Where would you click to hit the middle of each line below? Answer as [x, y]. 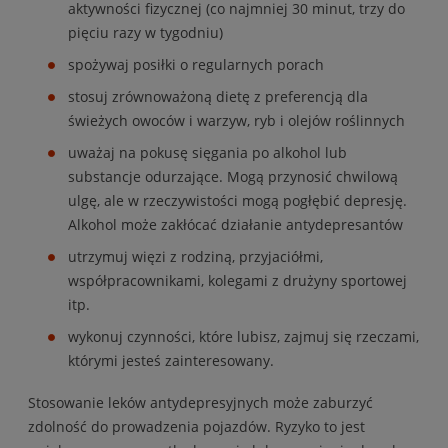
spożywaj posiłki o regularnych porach [196, 65]
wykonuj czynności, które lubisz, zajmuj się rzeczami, [243, 337]
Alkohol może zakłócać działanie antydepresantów [235, 225]
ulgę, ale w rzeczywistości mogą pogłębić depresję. [237, 201]
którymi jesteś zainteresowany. [171, 361]
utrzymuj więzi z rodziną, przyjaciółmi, [195, 257]
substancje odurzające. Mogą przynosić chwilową [233, 177]
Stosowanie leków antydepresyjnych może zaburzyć [200, 403]
